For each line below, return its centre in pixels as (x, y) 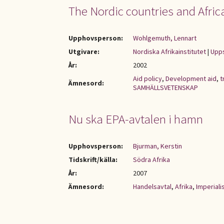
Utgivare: (84, 51)
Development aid (191, 78)
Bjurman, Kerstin (157, 146)
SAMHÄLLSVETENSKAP (165, 87)
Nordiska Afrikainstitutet (169, 51)
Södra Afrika (151, 159)
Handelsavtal (152, 186)
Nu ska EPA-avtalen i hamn (136, 119)
